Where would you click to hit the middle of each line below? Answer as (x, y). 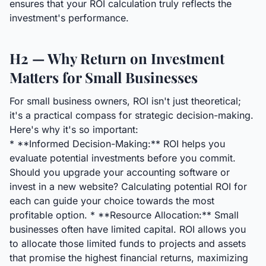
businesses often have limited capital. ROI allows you (128, 229)
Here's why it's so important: (74, 129)
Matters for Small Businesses (104, 77)
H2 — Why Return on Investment (117, 58)
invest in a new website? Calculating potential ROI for (128, 186)
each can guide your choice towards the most (112, 201)
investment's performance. (69, 18)
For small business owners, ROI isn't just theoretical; (125, 101)
